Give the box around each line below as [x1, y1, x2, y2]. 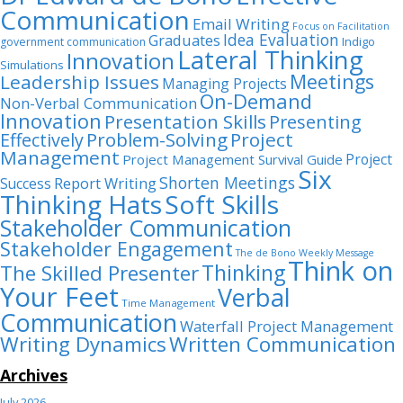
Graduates [148, 30, 220, 51]
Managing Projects [162, 74, 287, 94]
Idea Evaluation [223, 29, 339, 51]
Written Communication [169, 330, 396, 359]
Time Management [121, 296, 215, 310]
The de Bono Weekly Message [236, 246, 374, 260]
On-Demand [200, 87, 312, 115]
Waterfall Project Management [180, 316, 393, 337]
